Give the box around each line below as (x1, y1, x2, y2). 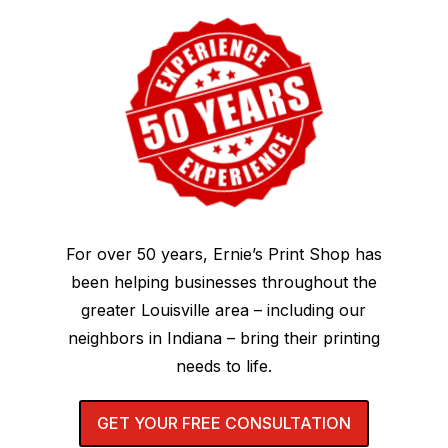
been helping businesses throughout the (70, 271, 377, 292)
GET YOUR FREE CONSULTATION (96, 412, 351, 433)
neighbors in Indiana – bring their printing (67, 327, 380, 348)
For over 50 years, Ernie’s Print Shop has (65, 243, 382, 264)
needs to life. (175, 355, 272, 376)
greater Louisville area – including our (81, 299, 367, 320)
